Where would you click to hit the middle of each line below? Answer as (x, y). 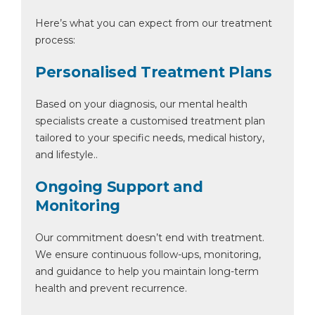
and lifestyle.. (66, 155)
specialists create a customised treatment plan (150, 121)
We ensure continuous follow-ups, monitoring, (148, 255)
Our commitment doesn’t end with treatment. (150, 238)
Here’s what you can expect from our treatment (154, 23)
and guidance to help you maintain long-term (147, 271)
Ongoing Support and (119, 187)
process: (55, 40)
